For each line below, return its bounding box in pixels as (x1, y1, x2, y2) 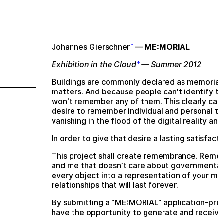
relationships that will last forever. (51, 181, 178, 190)
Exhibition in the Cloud (51, 60, 136, 69)
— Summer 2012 (139, 60, 201, 69)
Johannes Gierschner (51, 42, 130, 52)
